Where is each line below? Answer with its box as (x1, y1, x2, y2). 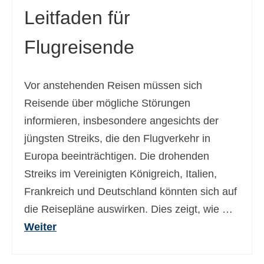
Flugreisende (24, 37, 134, 58)
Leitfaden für (24, 7, 130, 28)
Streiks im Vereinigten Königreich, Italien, (24, 168, 217, 180)
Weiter (24, 221, 57, 233)
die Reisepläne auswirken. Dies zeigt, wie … (24, 203, 233, 215)
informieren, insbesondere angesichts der (24, 115, 219, 127)
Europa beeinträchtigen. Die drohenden (24, 150, 209, 162)
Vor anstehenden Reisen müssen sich (24, 80, 202, 91)
